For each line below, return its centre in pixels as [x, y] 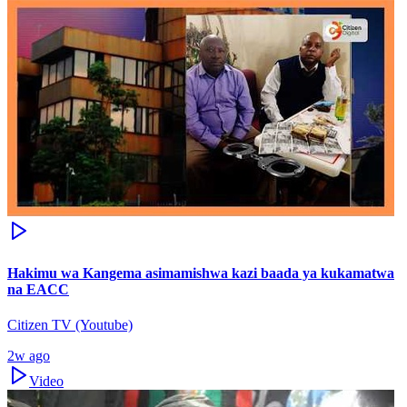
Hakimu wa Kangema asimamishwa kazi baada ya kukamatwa [201, 273]
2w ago [29, 355]
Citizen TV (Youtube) [70, 324]
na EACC [38, 289]
